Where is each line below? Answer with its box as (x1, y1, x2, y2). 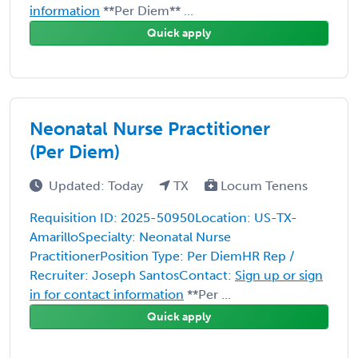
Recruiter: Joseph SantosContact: (30, 267, 235, 283)
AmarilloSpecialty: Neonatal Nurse (30, 229, 231, 245)
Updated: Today (49, 177, 146, 193)
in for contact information (30, 286, 184, 302)
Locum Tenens (217, 177, 308, 193)
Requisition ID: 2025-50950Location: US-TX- (30, 209, 297, 225)
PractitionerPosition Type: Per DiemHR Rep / (30, 248, 294, 264)
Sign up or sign (235, 267, 323, 283)
